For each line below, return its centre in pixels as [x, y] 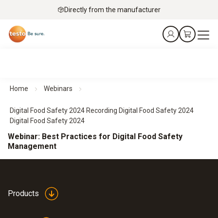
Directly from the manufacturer [112, 9]
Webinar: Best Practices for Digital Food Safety [95, 136]
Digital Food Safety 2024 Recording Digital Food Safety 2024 [102, 110]
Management [32, 146]
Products [23, 193]
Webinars [58, 89]
